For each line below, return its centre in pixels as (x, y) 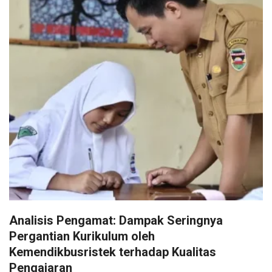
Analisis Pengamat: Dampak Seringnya (116, 221)
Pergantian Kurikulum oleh (82, 236)
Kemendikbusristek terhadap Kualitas (113, 252)
